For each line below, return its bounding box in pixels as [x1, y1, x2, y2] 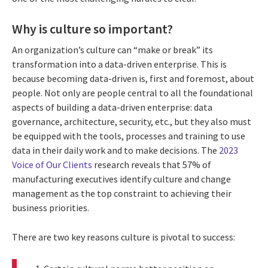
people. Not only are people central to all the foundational [12, 87, 253, 99]
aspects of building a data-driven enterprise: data [12, 101, 212, 114]
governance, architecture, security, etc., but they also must [12, 115, 251, 128]
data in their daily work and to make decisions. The [12, 144, 219, 157]
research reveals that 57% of [92, 159, 211, 171]
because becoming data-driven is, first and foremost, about [12, 72, 254, 85]
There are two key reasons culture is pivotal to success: [12, 231, 235, 243]
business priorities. [12, 202, 89, 214]
